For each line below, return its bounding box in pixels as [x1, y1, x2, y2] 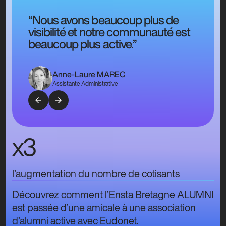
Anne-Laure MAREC [52, 70, 125, 79]
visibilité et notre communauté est [28, 26, 191, 38]
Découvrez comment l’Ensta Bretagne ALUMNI [12, 187, 213, 202]
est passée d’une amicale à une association [12, 200, 196, 215]
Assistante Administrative [52, 79, 118, 88]
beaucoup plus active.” [28, 38, 137, 50]
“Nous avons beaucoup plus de [28, 14, 179, 26]
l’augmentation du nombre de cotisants [12, 166, 180, 181]
